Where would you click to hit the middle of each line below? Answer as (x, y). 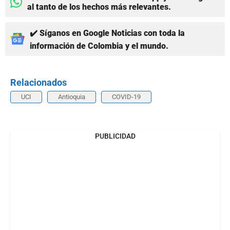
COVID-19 (126, 97)
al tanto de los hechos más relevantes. (99, 7)
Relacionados (39, 82)
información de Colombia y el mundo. (99, 46)
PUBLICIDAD (115, 136)
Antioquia (72, 97)
